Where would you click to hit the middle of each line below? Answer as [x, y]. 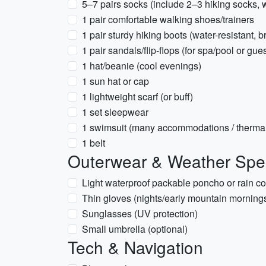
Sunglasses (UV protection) [140, 213]
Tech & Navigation [135, 247]
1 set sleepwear [115, 112]
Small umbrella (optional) [135, 229]
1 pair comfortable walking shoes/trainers [168, 19]
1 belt [94, 143]
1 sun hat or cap [115, 81]
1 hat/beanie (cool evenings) [142, 66]
